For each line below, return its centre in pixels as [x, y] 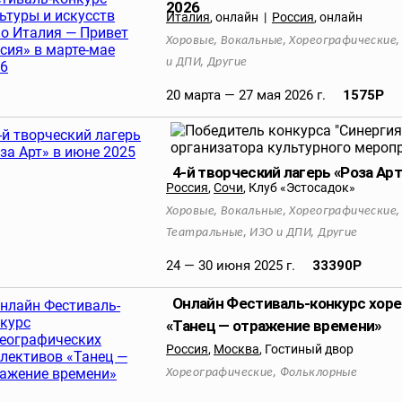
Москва [236, 349]
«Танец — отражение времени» [274, 326]
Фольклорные [319, 373]
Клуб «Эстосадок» [302, 188]
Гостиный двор [309, 349]
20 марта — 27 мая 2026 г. [248, 95]
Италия [188, 17]
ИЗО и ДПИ [281, 233]
